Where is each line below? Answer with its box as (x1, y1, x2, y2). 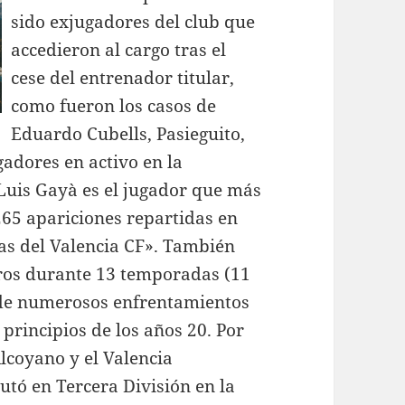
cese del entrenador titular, (11, 66, 235, 90)
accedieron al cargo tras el (11, 38, 227, 62)
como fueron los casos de (11, 94, 217, 118)
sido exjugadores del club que (11, 10, 256, 34)
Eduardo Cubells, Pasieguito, (11, 122, 246, 146)
